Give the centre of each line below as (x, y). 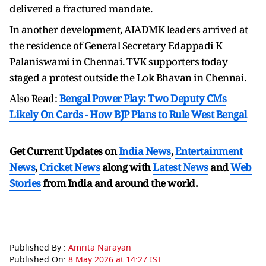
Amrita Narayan (100, 248)
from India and (77, 183)
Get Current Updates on (64, 151)
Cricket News (69, 167)
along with (126, 167)
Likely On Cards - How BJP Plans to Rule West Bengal (128, 114)
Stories (25, 183)
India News (145, 151)
